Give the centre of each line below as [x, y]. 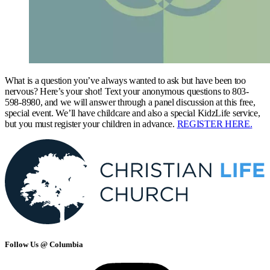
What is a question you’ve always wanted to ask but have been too [125, 80]
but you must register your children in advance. [91, 124]
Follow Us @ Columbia [44, 245]
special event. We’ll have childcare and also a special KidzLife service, [133, 113]
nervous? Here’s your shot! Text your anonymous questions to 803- [127, 91]
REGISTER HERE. [215, 124]
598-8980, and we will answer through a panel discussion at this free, [130, 102]
